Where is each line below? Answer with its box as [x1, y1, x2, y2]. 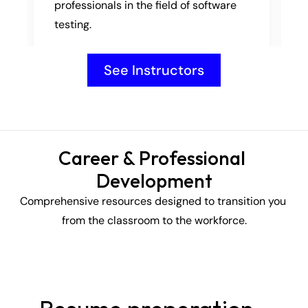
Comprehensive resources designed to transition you [19, 194, 286, 208]
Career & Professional [58, 146, 245, 170]
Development [96, 168, 212, 192]
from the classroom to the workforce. [61, 213, 247, 228]
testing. [54, 16, 91, 32]
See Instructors [104, 61, 204, 79]
